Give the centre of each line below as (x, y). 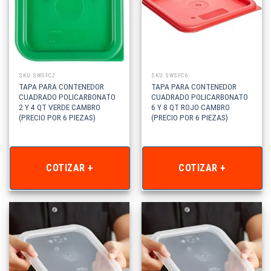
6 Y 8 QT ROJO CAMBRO (191, 107)
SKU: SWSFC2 (37, 76)
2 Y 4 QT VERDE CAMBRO (60, 107)
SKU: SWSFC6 (170, 76)
